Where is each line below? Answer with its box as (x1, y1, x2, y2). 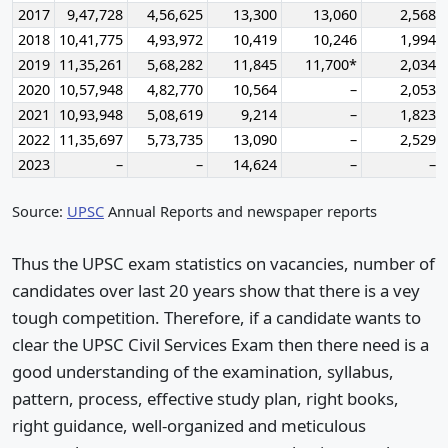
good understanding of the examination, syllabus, (12, 360, 394, 384)
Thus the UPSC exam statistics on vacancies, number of (12, 252, 435, 276)
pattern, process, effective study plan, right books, (12, 387, 399, 411)
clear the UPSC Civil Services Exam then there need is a (12, 333, 429, 357)
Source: (12, 200, 67, 221)
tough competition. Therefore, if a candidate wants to (12, 306, 421, 330)
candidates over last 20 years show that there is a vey (12, 279, 420, 303)
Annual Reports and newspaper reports (104, 200, 377, 221)
